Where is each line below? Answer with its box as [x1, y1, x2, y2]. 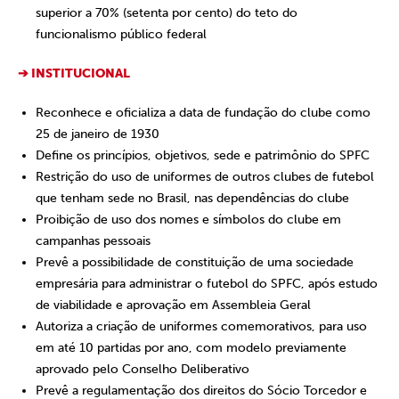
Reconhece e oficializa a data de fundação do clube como [36, 105, 370, 120]
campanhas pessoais [36, 233, 151, 248]
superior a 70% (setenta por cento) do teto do [36, 5, 297, 20]
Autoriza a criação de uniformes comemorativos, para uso [36, 319, 367, 334]
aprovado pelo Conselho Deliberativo [36, 362, 249, 377]
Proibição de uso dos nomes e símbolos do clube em [36, 212, 341, 227]
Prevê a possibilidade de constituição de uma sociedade [36, 255, 354, 270]
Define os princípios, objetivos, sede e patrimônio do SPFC [36, 148, 370, 163]
